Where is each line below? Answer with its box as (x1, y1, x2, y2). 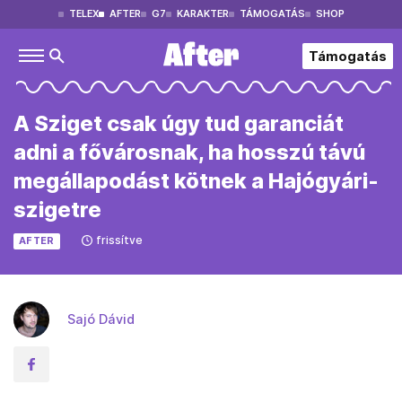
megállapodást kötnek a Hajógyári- (13, 168, 379, 194)
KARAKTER (176, 8, 229, 20)
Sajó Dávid (67, 311, 135, 327)
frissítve (95, 233, 143, 247)
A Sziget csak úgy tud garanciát (13, 110, 344, 136)
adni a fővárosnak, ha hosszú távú (13, 139, 365, 165)
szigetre (13, 197, 101, 223)
